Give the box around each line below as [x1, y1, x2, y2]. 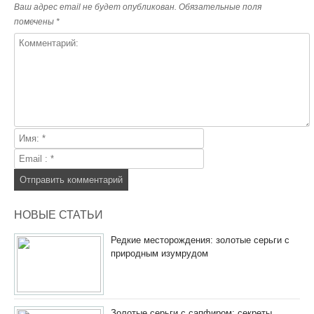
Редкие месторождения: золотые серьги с [111, 235, 289, 246]
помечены [14, 17, 56, 27]
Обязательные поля [179, 2, 261, 13]
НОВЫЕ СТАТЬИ [14, 209, 103, 221]
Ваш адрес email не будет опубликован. [14, 2, 177, 13]
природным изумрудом [111, 248, 208, 259]
